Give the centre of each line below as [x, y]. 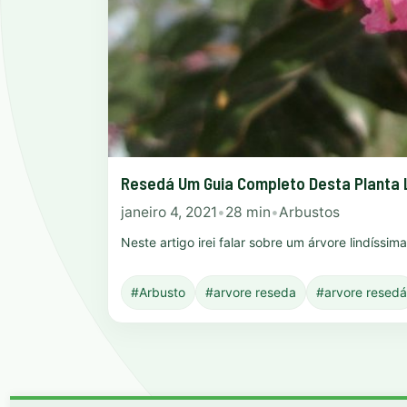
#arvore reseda [251, 293]
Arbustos [309, 212]
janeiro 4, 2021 [169, 212]
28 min [248, 212]
